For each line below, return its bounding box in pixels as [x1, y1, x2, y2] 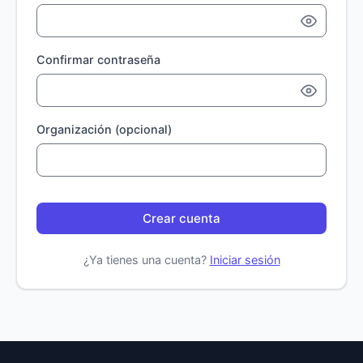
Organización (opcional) [36, 122, 172, 136]
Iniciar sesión [209, 253, 280, 267]
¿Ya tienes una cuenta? [83, 253, 210, 267]
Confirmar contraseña [36, 53, 160, 66]
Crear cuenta [143, 211, 220, 226]
